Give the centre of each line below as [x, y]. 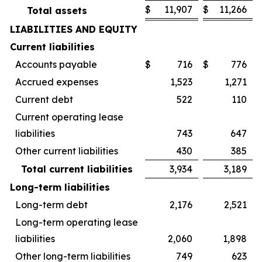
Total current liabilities [77, 169]
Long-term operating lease [77, 222]
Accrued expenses [57, 82]
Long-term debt [51, 205]
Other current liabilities [67, 151]
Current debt [44, 99]
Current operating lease [69, 117]
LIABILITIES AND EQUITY [74, 29]
